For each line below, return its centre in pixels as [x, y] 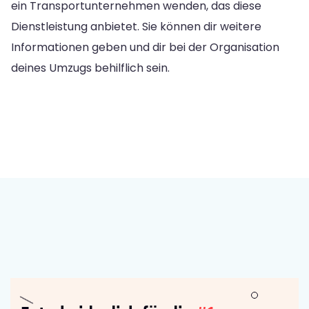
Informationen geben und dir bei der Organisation [145, 47]
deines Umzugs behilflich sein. [90, 68]
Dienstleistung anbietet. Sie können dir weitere [136, 26]
